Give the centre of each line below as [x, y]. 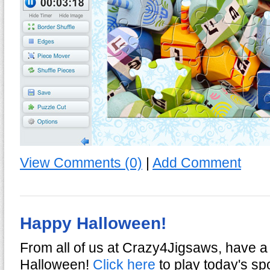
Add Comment [197, 163]
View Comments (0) [81, 163]
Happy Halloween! [93, 223]
